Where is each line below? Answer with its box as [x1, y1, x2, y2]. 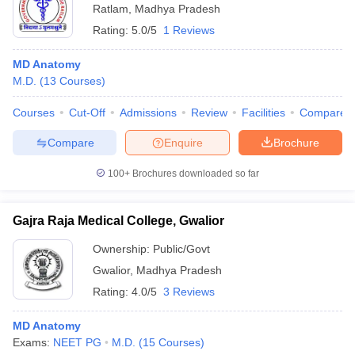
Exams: [13, 336, 53, 349]
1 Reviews [163, 24, 215, 36]
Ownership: [93, 242, 153, 255]
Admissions [120, 106, 177, 119]
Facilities [242, 106, 285, 119]
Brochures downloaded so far [130, 168, 259, 179]
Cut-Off [69, 106, 105, 119]
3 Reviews [163, 285, 215, 298]
